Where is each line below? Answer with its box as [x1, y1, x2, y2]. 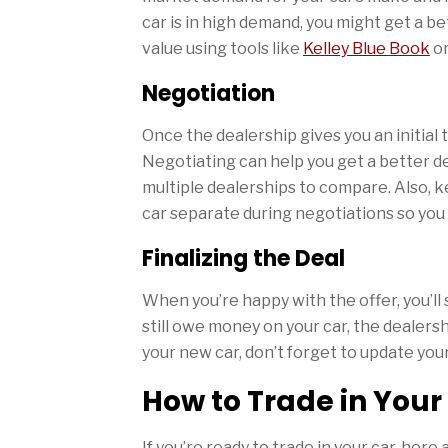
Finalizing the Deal [142, 242, 345, 274]
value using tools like [142, 38, 303, 58]
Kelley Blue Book [303, 38, 430, 58]
